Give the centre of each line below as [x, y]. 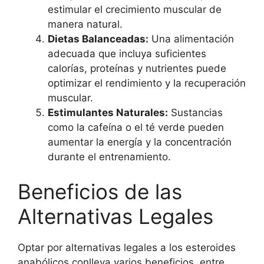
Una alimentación [191, 39]
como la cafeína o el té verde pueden [136, 127]
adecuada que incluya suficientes [127, 53]
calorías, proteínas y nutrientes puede [137, 68]
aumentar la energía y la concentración [140, 142]
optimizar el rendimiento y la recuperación [147, 83]
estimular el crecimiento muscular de [135, 9]
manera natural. [85, 24]
